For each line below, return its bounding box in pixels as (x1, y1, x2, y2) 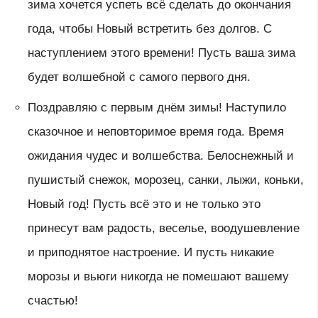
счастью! (27, 293, 78, 307)
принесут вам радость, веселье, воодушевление (27, 221, 300, 235)
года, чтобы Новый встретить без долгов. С (27, 22, 272, 36)
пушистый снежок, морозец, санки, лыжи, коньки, (27, 172, 304, 187)
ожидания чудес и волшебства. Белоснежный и (27, 148, 294, 163)
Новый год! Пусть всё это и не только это (27, 197, 261, 211)
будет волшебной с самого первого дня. (27, 70, 251, 84)
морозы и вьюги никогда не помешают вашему (27, 269, 289, 283)
